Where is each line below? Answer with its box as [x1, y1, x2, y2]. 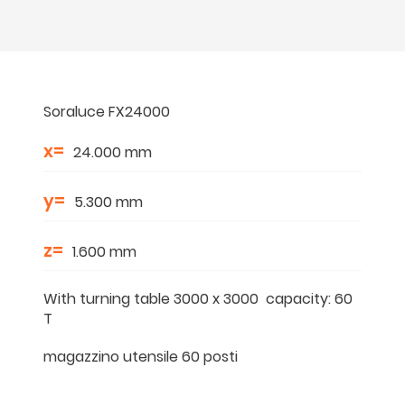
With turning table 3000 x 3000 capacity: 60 [43, 287, 353, 309]
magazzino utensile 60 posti [43, 345, 238, 367]
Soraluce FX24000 [43, 100, 170, 122]
